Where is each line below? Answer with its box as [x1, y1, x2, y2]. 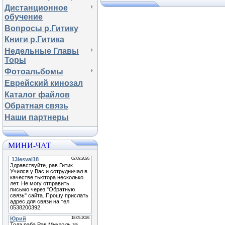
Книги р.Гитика [5, 35, 64, 44]
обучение [5, 12, 43, 21]
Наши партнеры [5, 113, 69, 122]
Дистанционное [5, 3, 68, 12]
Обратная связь [5, 101, 68, 110]
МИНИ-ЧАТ [8, 140, 51, 150]
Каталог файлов [5, 90, 70, 99]
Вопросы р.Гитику [5, 24, 78, 33]
